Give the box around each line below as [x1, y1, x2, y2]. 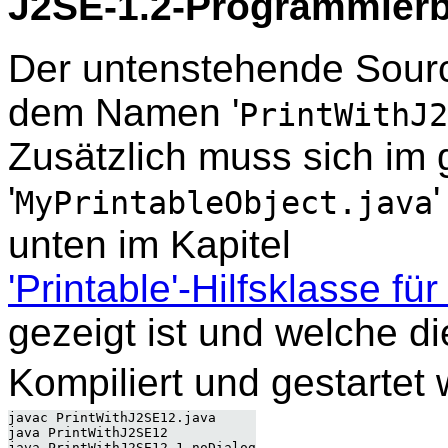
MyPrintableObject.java [15, 185, 433, 222]
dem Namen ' [8, 91, 239, 135]
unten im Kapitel [8, 223, 291, 267]
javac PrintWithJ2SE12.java [8, 410, 216, 426]
